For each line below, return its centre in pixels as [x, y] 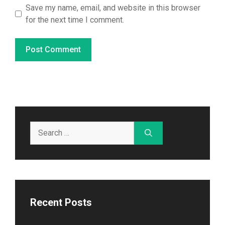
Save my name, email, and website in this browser [113, 8]
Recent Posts [61, 202]
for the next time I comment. [75, 20]
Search [42, 127]
